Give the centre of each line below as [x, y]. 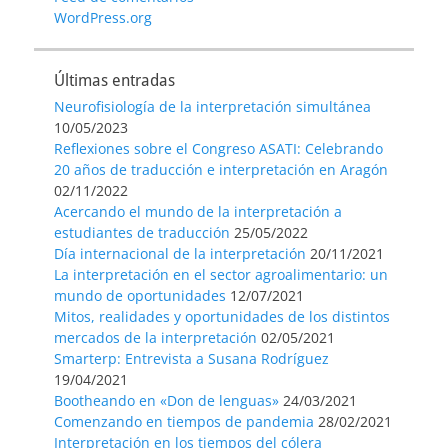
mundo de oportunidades [140, 295]
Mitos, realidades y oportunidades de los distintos [222, 316]
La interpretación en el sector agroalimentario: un [221, 274]
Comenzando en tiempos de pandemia [184, 421]
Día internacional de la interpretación [180, 253]
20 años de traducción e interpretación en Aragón [221, 169]
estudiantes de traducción [142, 232]
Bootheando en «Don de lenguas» [166, 400]
